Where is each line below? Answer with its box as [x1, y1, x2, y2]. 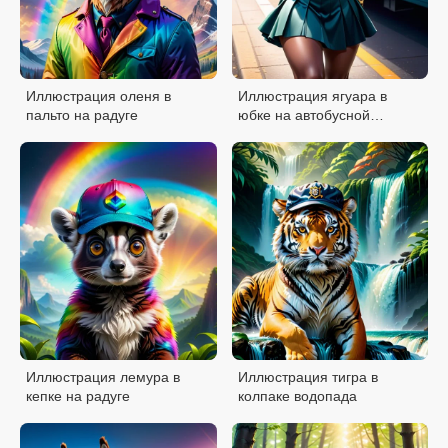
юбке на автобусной [237, 107, 370, 124]
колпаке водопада [237, 388, 357, 405]
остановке [237, 126, 304, 143]
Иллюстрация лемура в [26, 369, 180, 386]
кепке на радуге [26, 388, 130, 405]
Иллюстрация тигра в [237, 369, 378, 386]
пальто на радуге [26, 107, 138, 124]
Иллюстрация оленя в [26, 88, 171, 105]
